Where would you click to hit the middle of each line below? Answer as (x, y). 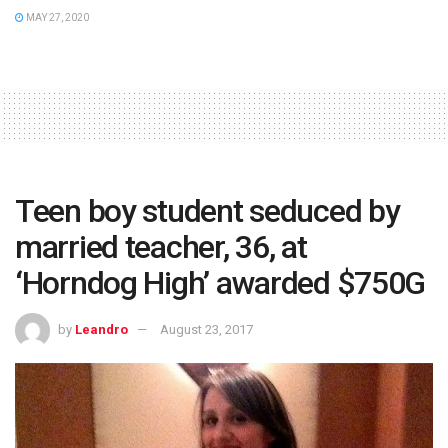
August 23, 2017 (206, 330)
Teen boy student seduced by (207, 210)
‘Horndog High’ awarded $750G (220, 282)
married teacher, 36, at (161, 246)
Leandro (101, 330)
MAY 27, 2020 (56, 17)
